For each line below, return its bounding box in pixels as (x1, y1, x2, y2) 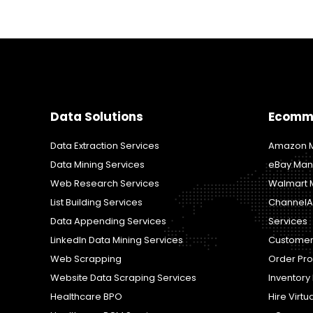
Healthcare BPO (50, 289, 122, 303)
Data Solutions (50, 108, 143, 125)
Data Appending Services (50, 214, 166, 228)
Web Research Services (50, 176, 159, 190)
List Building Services (50, 195, 143, 209)
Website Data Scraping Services (50, 270, 196, 284)
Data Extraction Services (50, 138, 159, 152)
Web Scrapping (50, 252, 122, 265)
